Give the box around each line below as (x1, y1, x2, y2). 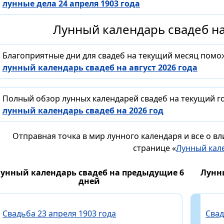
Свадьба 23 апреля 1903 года (2, 208, 116, 219)
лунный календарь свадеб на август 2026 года (2, 62, 197, 73)
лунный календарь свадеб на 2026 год (2, 105, 163, 116)
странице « (133, 142, 176, 154)
